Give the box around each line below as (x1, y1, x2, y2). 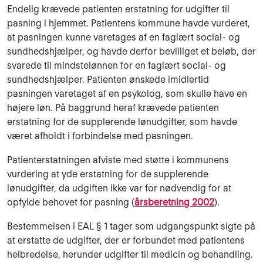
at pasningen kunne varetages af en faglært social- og (7, 31, 240, 43)
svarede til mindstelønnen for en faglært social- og (7, 59, 226, 71)
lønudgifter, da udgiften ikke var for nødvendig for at (7, 182, 231, 194)
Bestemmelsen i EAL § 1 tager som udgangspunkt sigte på (7, 220, 255, 232)
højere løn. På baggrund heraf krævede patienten (7, 102, 219, 113)
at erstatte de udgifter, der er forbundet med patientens (7, 234, 245, 246)
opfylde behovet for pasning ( (7, 196, 134, 208)
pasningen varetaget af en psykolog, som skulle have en (7, 87, 247, 99)
